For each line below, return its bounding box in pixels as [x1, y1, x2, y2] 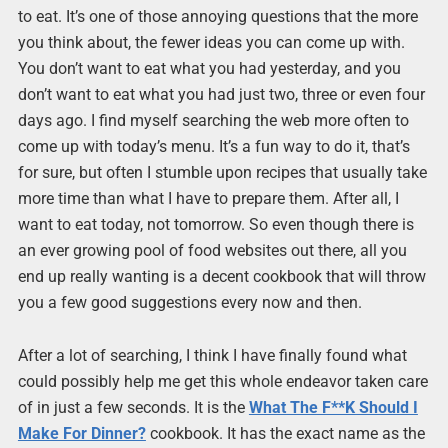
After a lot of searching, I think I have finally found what [17, 346, 407, 366]
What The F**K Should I [248, 398, 418, 418]
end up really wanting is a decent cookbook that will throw [17, 267, 426, 286]
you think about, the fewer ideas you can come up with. [17, 33, 405, 52]
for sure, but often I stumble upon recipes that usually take [17, 163, 427, 182]
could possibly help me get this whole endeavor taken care [17, 372, 428, 392]
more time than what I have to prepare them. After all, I [17, 189, 399, 208]
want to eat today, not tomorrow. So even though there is [17, 215, 414, 234]
